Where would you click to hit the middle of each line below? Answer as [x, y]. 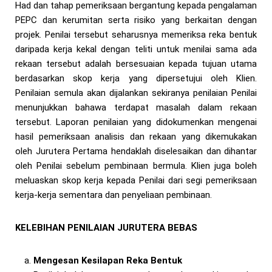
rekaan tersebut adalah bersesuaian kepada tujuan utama [136, 64]
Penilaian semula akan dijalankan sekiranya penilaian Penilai [136, 93]
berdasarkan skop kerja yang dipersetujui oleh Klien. [136, 79]
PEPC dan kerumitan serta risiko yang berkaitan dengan [136, 20]
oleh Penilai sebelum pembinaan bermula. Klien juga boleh [136, 166]
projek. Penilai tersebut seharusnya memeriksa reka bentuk [136, 35]
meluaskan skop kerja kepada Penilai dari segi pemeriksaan [136, 181]
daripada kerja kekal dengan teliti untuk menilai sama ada [136, 49]
